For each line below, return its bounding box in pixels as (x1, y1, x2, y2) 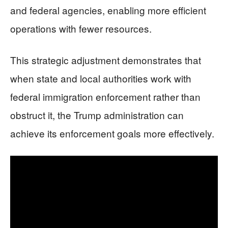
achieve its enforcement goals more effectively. (10, 126, 214, 140)
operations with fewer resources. (10, 21, 152, 36)
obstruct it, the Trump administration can (10, 108, 184, 122)
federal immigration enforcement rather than (10, 90, 201, 104)
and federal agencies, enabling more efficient (10, 3, 206, 17)
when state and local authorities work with (10, 71, 191, 85)
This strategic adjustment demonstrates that (10, 53, 201, 67)
